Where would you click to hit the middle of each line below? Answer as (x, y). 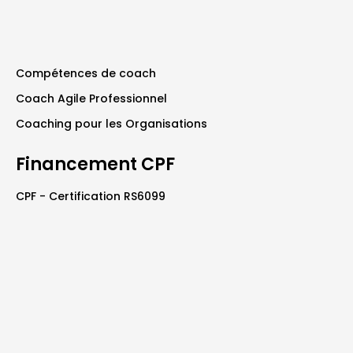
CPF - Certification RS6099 (91, 196)
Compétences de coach (86, 73)
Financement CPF (95, 164)
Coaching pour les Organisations (111, 123)
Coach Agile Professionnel (91, 98)
